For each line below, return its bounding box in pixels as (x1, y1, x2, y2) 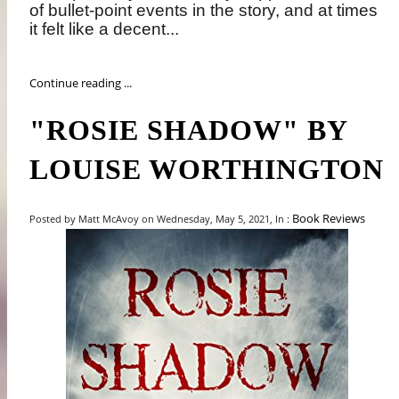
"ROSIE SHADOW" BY (29, 114, 348, 147)
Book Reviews (292, 209, 366, 226)
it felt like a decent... (29, 19, 180, 38)
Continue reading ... (29, 75, 133, 92)
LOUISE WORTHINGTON (29, 153, 385, 186)
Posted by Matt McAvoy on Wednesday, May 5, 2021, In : (29, 211, 293, 225)
